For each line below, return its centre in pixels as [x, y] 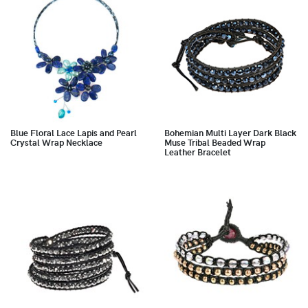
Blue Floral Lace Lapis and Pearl [74, 132]
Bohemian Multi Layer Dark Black [230, 132]
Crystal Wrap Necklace [56, 142]
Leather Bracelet [198, 152]
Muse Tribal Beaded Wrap [215, 142]
